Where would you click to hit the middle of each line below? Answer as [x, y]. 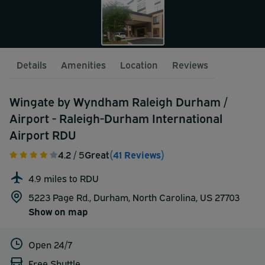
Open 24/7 [50, 244]
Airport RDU [43, 134]
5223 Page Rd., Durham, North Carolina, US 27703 [134, 197]
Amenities [83, 64]
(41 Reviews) [137, 154]
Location [139, 64]
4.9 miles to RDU [64, 178]
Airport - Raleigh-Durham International [116, 117]
